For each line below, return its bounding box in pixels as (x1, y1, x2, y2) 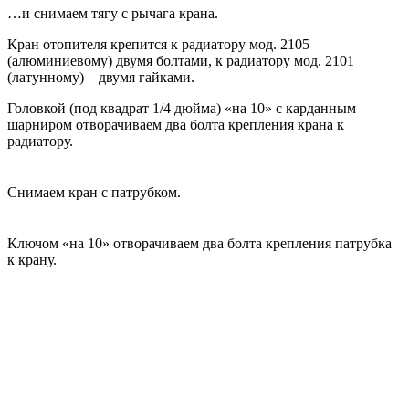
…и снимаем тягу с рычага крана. (7, 5, 218, 22)
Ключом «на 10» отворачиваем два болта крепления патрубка (7, 236, 392, 252)
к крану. (7, 252, 57, 268)
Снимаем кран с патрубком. (7, 184, 181, 201)
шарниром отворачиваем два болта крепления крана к (7, 117, 344, 133)
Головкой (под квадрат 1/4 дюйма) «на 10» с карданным (7, 100, 356, 117)
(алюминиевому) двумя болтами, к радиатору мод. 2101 (7, 53, 354, 69)
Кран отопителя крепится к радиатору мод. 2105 (7, 37, 309, 53)
